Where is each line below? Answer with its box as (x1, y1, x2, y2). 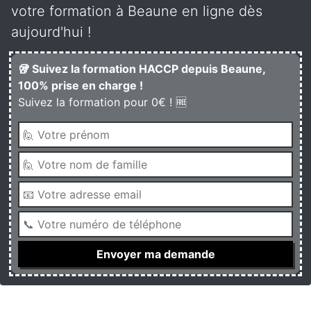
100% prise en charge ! (18, 78, 143, 92)
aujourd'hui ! (11, 24, 91, 40)
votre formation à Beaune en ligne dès (11, 3, 262, 19)
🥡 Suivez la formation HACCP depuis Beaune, (18, 62, 265, 76)
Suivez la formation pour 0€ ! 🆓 (18, 95, 187, 109)
